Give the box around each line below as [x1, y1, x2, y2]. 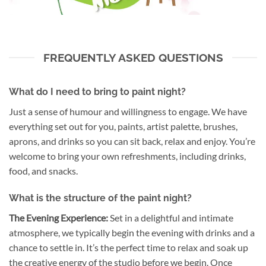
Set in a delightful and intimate [108, 212, 233, 224]
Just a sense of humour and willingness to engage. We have [9, 106, 247, 118]
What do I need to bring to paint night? [9, 86, 188, 98]
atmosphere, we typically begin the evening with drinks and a [9, 227, 255, 239]
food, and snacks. [9, 165, 78, 177]
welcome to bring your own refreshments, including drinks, [9, 150, 246, 162]
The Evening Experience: [9, 212, 108, 224]
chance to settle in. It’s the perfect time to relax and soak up [9, 242, 248, 254]
